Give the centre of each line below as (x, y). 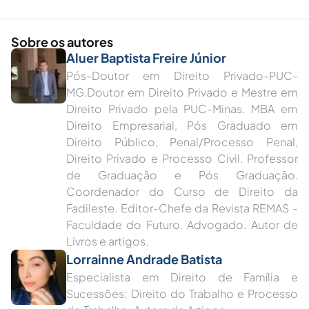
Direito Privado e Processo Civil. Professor (182, 158)
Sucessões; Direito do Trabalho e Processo (182, 293)
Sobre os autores (62, 42)
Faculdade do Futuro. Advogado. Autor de (182, 225)
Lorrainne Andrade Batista (144, 259)
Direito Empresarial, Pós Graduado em (182, 125)
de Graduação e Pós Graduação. (182, 175)
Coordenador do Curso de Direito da (182, 191)
